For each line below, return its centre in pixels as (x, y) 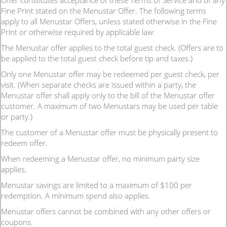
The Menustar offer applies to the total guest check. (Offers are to (112, 48)
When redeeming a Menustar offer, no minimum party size (100, 159)
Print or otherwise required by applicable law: (78, 32)
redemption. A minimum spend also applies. (76, 196)
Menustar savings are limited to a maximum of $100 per (97, 185)
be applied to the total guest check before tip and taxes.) (97, 58)
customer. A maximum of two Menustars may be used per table (109, 106)
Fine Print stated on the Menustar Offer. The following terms (104, 11)
